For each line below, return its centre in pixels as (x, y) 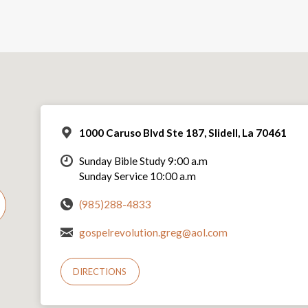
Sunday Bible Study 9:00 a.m (143, 161)
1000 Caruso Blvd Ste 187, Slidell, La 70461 (183, 132)
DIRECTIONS (100, 272)
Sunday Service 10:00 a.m (137, 176)
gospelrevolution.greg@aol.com (153, 232)
